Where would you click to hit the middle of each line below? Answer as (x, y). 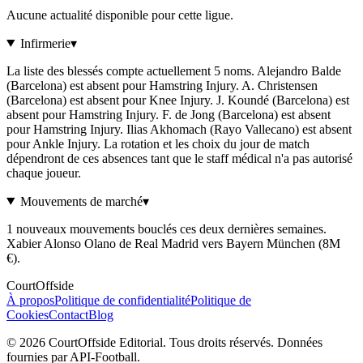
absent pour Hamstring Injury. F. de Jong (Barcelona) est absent (169, 114)
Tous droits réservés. (222, 342)
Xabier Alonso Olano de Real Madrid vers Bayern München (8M (173, 243)
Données (300, 342)
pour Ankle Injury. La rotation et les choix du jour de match (158, 143)
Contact (68, 314)
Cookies (28, 314)
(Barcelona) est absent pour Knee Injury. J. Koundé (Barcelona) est (178, 100)
